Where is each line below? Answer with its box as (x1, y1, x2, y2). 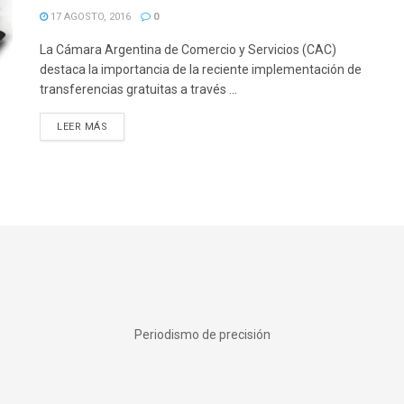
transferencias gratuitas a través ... (40, 82, 237, 96)
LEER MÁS (57, 121, 108, 133)
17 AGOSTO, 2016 (48, 11, 131, 23)
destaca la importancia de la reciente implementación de (40, 62, 362, 77)
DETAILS (106, 120, 151, 132)
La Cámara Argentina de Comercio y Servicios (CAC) (40, 42, 336, 57)
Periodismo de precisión (133, 327, 271, 343)
